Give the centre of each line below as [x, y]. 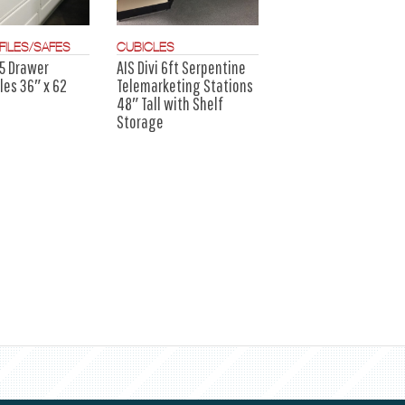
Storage [140, 121]
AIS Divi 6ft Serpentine [181, 67]
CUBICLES [145, 47]
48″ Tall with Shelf [170, 103]
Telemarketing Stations [184, 85]
